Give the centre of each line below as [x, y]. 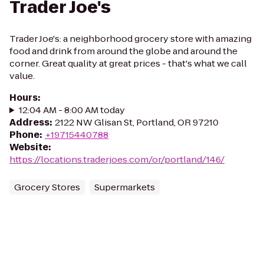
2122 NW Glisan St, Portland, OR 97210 [137, 122]
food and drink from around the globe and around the [123, 51]
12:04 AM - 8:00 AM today [72, 110]
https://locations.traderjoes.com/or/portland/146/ [117, 159]
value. [22, 76]
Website [29, 147]
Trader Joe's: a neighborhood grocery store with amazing [131, 39]
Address [29, 122]
